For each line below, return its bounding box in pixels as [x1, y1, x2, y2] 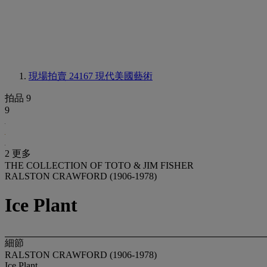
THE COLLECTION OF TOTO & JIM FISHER [5, 160, 194, 170]
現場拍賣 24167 [29, 71, 95, 81]
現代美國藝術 [95, 71, 153, 81]
